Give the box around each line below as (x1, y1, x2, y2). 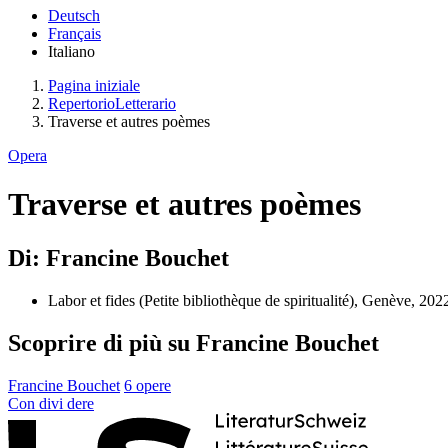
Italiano (48, 43, 95, 60)
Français (48, 25, 101, 42)
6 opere (124, 376, 171, 394)
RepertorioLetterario (48, 95, 176, 112)
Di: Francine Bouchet (8, 244, 229, 271)
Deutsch (48, 7, 100, 24)
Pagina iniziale (48, 77, 140, 94)
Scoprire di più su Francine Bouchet (8, 329, 379, 356)
